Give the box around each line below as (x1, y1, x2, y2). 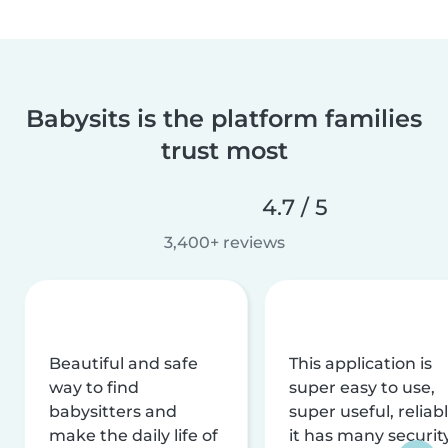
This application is (289, 353, 432, 373)
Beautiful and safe (49, 353, 198, 373)
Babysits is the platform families (26, 103, 422, 133)
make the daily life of (49, 425, 218, 445)
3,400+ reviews (163, 232, 285, 252)
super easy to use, (289, 377, 435, 397)
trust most (160, 135, 288, 165)
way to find (49, 377, 139, 397)
